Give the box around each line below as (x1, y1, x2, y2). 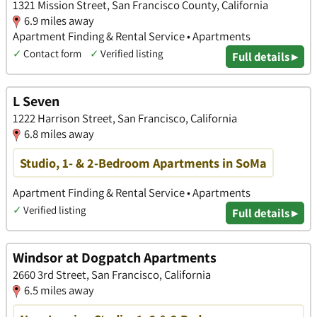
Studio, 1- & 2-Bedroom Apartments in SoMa (20, 154, 267, 172)
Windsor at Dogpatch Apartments (13, 248, 217, 267)
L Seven (13, 92, 59, 111)
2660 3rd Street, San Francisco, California (13, 267, 211, 283)
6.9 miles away (24, 12, 94, 28)
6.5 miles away (24, 282, 94, 299)
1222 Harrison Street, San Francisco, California (13, 110, 237, 127)
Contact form (23, 46, 81, 60)
